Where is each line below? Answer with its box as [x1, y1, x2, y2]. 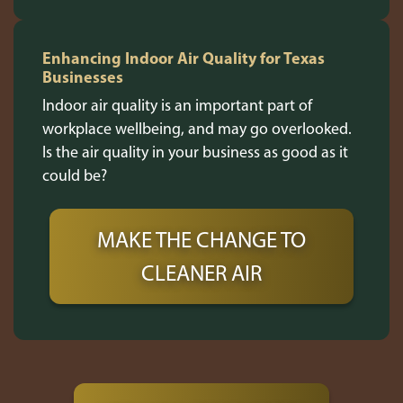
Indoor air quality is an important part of [42, 94, 312, 114]
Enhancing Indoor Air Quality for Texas [42, 47, 325, 68]
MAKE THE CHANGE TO [97, 225, 306, 253]
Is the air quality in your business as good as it [42, 141, 348, 161]
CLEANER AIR [141, 258, 262, 286]
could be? [42, 165, 107, 184]
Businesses [42, 66, 123, 87]
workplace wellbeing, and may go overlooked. [42, 118, 352, 138]
